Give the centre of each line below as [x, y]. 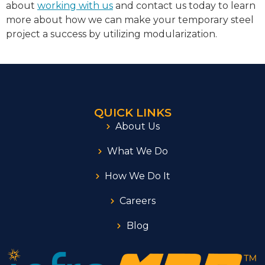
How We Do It [138, 176]
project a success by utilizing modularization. [112, 34]
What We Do [138, 151]
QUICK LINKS [132, 113]
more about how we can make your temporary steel [130, 20]
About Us [138, 127]
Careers [138, 201]
